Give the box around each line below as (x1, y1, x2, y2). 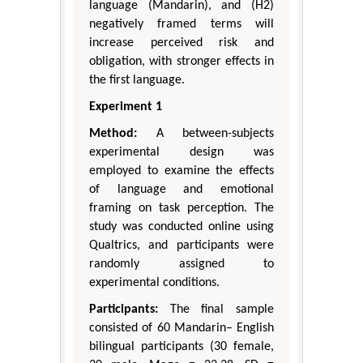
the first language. (89, 74, 185, 88)
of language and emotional (89, 183, 274, 197)
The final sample (158, 303, 274, 317)
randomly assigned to (89, 258, 274, 271)
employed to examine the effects (89, 164, 274, 178)
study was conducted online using (89, 220, 274, 234)
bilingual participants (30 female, (89, 340, 274, 354)
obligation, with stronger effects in (89, 55, 274, 69)
